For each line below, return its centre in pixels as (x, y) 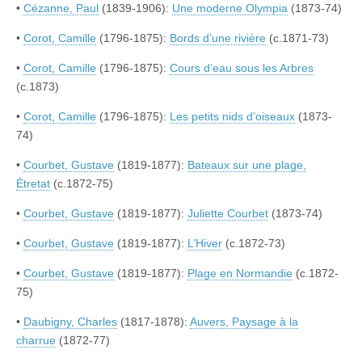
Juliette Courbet (228, 214)
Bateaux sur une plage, (247, 165)
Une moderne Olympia (230, 8)
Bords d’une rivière (218, 38)
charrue (36, 341)
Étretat (33, 184)
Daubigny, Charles (70, 322)
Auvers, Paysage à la (244, 322)
